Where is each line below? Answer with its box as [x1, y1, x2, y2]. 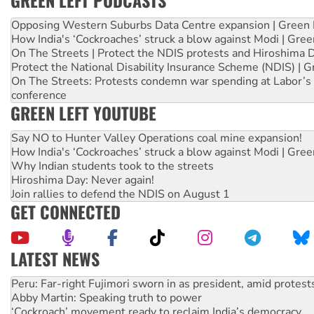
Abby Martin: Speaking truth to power [11, 262, 202, 278]
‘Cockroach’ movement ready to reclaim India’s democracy [11, 276, 301, 292]
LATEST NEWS [11, 246, 100, 272]
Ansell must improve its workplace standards [11, 290, 240, 306]
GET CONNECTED [11, 199, 121, 225]
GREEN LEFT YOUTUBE [11, 100, 156, 126]
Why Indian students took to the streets [11, 158, 214, 175]
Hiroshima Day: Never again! [11, 172, 154, 189]
